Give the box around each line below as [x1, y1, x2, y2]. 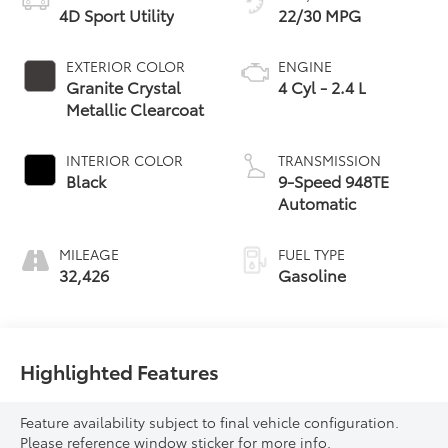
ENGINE [278, 55, 332, 76]
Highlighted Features [20, 356, 220, 385]
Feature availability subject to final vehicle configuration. [20, 411, 400, 432]
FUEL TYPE [278, 243, 345, 264]
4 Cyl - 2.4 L [278, 74, 366, 98]
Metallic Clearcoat [66, 96, 205, 120]
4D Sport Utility [59, 2, 175, 26]
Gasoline [278, 262, 346, 286]
